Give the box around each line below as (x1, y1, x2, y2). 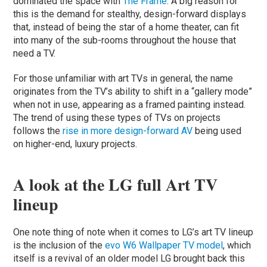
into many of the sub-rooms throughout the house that (13, 34, 237, 46)
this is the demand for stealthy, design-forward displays (13, 8, 247, 20)
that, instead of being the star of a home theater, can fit (13, 21, 240, 33)
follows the (13, 125, 63, 136)
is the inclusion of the (13, 239, 105, 251)
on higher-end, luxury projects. (13, 138, 138, 150)
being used (193, 125, 242, 136)
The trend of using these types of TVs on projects (13, 111, 221, 123)
